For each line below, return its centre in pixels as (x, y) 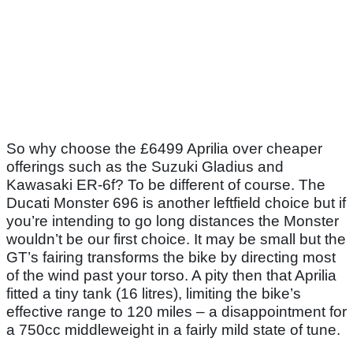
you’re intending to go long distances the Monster (173, 221)
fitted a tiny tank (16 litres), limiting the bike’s (154, 294)
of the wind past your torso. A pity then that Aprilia (171, 276)
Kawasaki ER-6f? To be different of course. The (166, 185)
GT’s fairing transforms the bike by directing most (171, 258)
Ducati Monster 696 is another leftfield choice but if (176, 203)
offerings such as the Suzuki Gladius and (145, 167)
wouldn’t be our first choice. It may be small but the (176, 240)
